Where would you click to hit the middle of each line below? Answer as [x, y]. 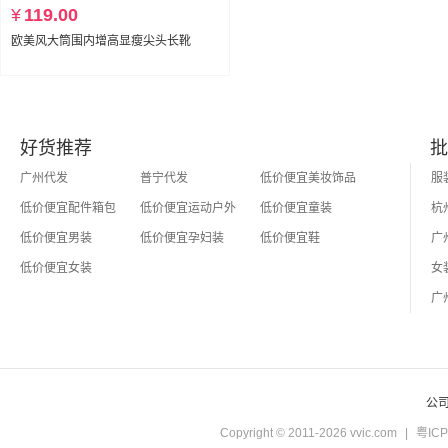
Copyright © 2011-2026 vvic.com [308, 432]
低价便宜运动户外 [188, 207]
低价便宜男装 [56, 237]
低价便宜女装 [56, 267]
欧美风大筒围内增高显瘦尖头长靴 [101, 40]
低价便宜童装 [296, 207]
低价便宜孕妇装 [182, 237]
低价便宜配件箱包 [68, 207]
